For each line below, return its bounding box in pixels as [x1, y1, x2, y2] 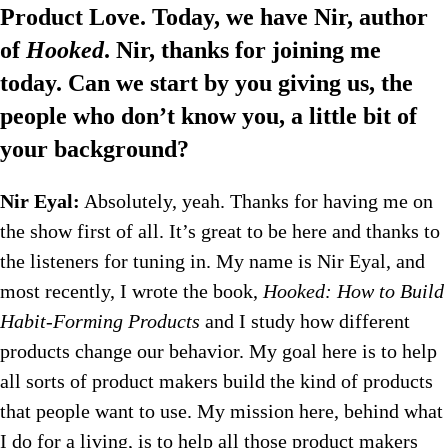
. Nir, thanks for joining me [104, 37, 381, 64]
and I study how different [200, 310, 410, 333]
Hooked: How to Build [263, 280, 444, 303]
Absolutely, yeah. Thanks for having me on [80, 190, 433, 213]
